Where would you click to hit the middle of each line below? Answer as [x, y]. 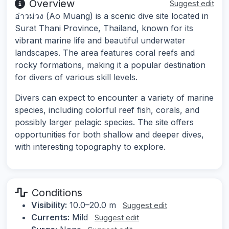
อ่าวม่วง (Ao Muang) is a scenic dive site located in [112, 16]
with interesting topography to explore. [90, 147]
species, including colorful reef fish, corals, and [107, 110]
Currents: [50, 217]
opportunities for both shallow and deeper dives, [109, 135]
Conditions [57, 193]
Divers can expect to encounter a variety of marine [114, 98]
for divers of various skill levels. [76, 77]
